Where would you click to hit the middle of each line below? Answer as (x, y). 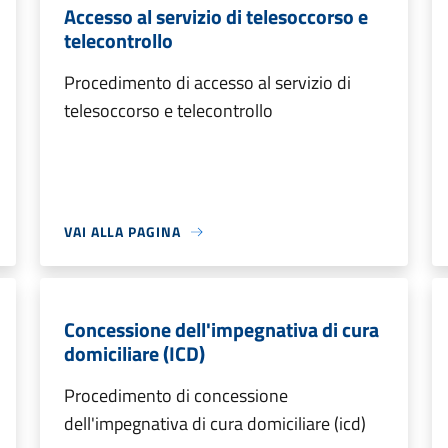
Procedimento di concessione (176, 395)
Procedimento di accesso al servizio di (207, 82)
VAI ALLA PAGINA (122, 231)
